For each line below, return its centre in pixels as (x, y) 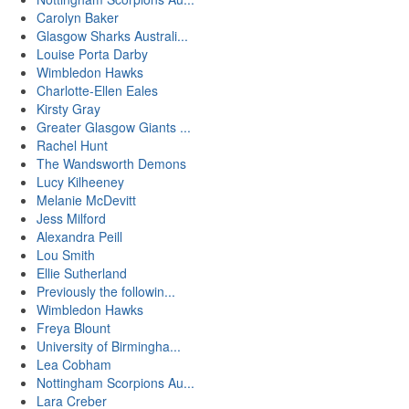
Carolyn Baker (78, 18)
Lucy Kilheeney (80, 182)
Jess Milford (71, 219)
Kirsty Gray (68, 109)
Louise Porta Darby (92, 54)
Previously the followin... (106, 292)
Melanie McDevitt (86, 200)
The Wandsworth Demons (111, 164)
